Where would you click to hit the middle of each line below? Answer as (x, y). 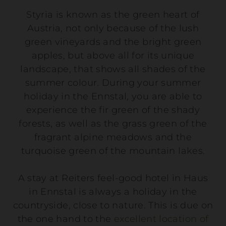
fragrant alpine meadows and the (113, 137)
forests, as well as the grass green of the (113, 123)
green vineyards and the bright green (113, 42)
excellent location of (161, 219)
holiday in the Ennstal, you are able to (113, 96)
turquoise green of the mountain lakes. (113, 151)
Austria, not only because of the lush (113, 28)
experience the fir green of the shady (113, 110)
